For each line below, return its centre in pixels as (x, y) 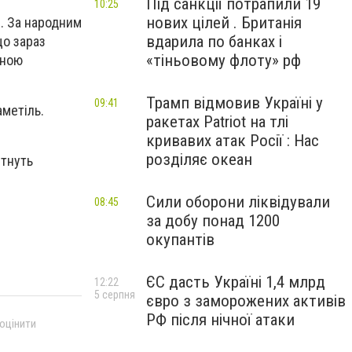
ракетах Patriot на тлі (217, 122)
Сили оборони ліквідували (238, 202)
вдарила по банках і (214, 42)
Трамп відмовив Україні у (235, 103)
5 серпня (115, 295)
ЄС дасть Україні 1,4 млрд (236, 282)
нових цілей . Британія (224, 23)
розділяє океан (199, 159)
